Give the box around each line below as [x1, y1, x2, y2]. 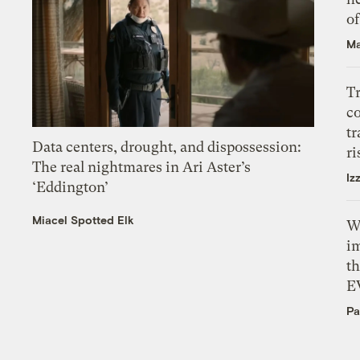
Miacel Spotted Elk [32, 213, 135, 227]
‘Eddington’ [32, 178, 109, 196]
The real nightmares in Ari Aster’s [32, 158, 252, 176]
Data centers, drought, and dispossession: [32, 138, 302, 156]
